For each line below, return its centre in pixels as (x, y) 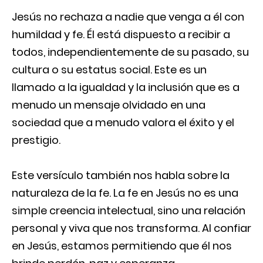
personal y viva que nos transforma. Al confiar (131, 228)
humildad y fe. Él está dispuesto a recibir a (121, 34)
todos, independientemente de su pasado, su (130, 52)
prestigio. (36, 140)
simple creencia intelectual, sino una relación (129, 210)
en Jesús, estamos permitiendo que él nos (122, 246)
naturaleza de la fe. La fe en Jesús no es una (125, 193)
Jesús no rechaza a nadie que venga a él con (128, 17)
